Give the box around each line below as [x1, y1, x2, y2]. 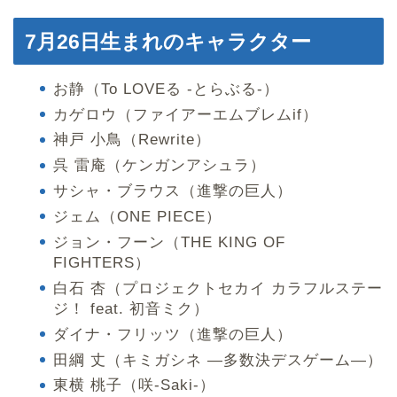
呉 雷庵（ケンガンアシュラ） [53, 157, 266, 175]
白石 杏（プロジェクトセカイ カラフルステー [53, 279, 383, 297]
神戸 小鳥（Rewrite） [53, 131, 211, 149]
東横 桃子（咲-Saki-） [53, 377, 215, 394]
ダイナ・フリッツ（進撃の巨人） [53, 325, 292, 343]
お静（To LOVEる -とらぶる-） [53, 80, 279, 97]
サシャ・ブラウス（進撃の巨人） [53, 183, 292, 200]
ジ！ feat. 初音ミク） [53, 300, 209, 317]
